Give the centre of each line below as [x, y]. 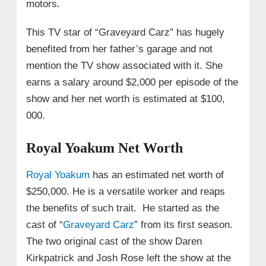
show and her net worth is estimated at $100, [125, 99]
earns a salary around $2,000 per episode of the [132, 82]
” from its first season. [183, 224]
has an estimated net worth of [156, 175]
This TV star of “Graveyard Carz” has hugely [125, 32]
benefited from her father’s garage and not [119, 49]
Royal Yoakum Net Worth [104, 148]
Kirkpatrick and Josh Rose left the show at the [128, 258]
